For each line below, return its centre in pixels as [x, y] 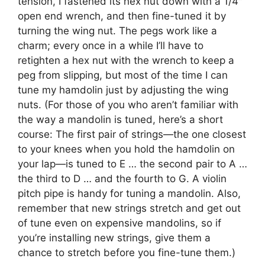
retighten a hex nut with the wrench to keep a [126, 61]
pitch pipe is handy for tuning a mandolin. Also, [129, 194]
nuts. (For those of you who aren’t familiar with [128, 105]
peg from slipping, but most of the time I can [123, 75]
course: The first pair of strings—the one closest [132, 135]
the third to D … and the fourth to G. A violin [122, 179]
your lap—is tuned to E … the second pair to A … [132, 164]
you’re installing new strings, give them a [114, 238]
